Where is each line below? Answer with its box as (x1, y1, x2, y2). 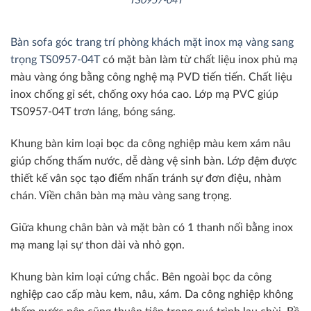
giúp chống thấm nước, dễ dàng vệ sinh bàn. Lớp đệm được (10, 155, 297, 167)
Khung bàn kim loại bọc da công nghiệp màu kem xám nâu (10, 138, 291, 150)
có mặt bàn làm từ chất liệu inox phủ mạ (100, 54, 298, 66)
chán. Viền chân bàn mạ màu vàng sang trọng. (10, 190, 232, 202)
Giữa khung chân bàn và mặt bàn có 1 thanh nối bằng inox (10, 222, 293, 234)
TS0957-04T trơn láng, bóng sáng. (10, 106, 176, 118)
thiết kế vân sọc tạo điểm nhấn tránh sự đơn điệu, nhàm (10, 173, 281, 185)
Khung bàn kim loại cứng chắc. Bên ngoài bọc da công (10, 271, 271, 283)
